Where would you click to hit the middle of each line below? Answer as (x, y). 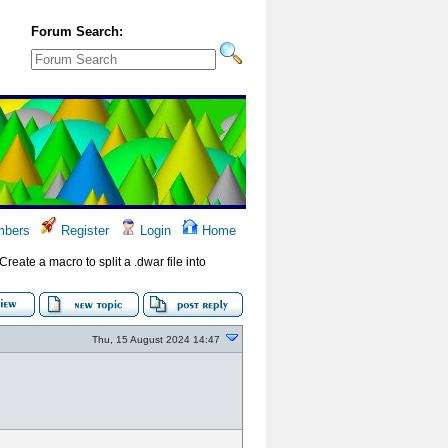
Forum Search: (77, 31)
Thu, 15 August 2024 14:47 (156, 339)
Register (83, 230)
